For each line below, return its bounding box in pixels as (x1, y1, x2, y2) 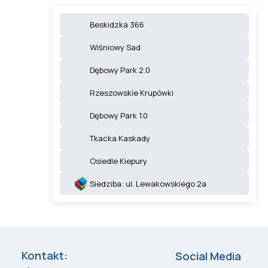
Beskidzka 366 (90, 19, 144, 30)
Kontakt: (21, 248, 68, 263)
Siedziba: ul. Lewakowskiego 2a (90, 178, 206, 189)
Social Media (175, 249, 241, 263)
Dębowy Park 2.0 (90, 64, 150, 75)
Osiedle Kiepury (90, 155, 147, 166)
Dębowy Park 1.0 (90, 109, 148, 121)
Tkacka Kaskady (90, 132, 150, 144)
